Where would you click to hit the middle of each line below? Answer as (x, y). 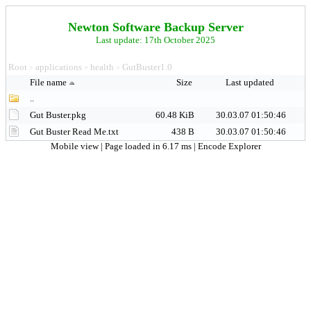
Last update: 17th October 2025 (155, 40)
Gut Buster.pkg (58, 115)
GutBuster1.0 (147, 67)
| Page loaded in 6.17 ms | (149, 146)
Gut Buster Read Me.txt (74, 132)
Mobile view (75, 146)
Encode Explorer (229, 146)
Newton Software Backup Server (155, 27)
